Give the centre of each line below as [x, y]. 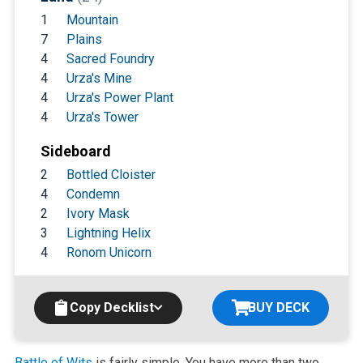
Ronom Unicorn [109, 252]
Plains [84, 39]
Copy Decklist [111, 307]
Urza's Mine [99, 78]
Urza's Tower [102, 117]
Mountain [92, 19]
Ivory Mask [98, 213]
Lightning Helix [108, 233]
